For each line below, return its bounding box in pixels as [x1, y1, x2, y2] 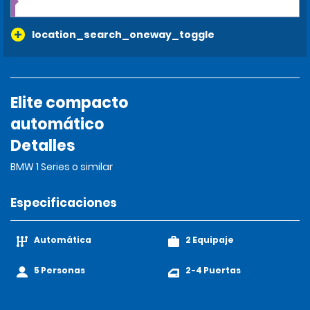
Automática [34, 234, 91, 246]
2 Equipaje [185, 234, 234, 246]
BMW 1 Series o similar [10, 160, 115, 174]
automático [10, 113, 104, 135]
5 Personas [34, 264, 85, 276]
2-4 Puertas [185, 264, 241, 276]
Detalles [10, 135, 75, 156]
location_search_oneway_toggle [32, 28, 215, 42]
